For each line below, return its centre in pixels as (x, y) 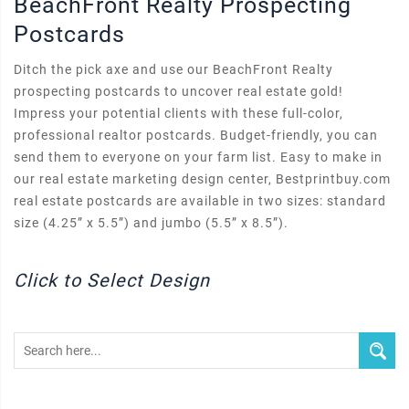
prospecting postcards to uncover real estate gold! (178, 91)
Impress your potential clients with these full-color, (178, 113)
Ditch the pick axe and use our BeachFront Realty (173, 69)
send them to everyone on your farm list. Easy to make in (198, 157)
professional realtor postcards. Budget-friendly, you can (196, 135)
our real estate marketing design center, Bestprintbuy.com (202, 179)
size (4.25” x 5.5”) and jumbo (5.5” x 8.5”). (151, 223)
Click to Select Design (112, 280)
